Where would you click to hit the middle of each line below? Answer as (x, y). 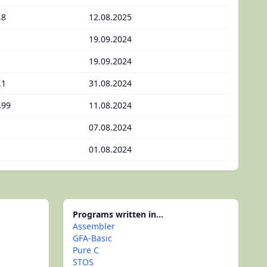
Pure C (86, 250)
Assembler (94, 226)
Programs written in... (118, 214)
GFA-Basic (92, 238)
